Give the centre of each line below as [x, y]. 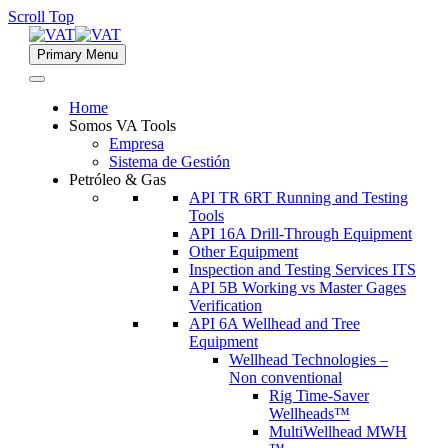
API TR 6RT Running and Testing [298, 197]
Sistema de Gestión [169, 161]
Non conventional [285, 377]
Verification [225, 305]
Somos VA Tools [122, 125]
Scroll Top [41, 16]
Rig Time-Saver [319, 395]
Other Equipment [243, 251]
